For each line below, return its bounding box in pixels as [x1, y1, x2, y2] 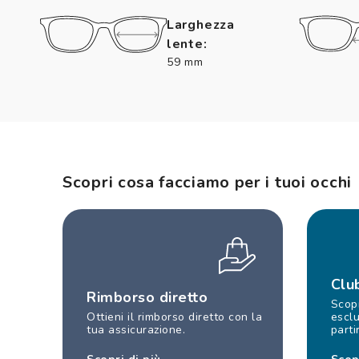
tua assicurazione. [87, 321, 185, 337]
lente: [166, 34, 208, 53]
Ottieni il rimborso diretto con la [87, 309, 262, 325]
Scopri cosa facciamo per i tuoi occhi [63, 171, 352, 193]
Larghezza [166, 15, 236, 34]
